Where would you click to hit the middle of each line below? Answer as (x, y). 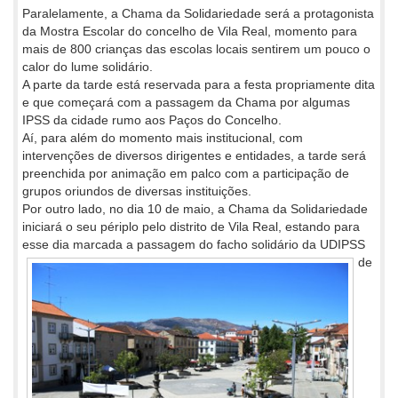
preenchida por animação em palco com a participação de (186, 174)
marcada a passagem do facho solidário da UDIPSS (219, 245)
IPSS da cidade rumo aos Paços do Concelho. (152, 120)
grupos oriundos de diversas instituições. (137, 191)
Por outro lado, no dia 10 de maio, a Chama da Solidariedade (195, 209)
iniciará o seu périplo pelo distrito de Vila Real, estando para (191, 227)
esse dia (48, 245)
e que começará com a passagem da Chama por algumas (186, 103)
